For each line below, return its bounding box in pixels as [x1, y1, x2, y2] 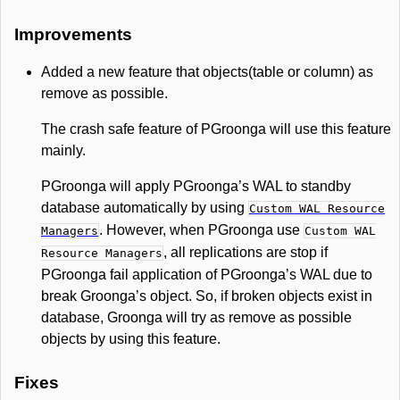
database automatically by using [41, 200, 248, 215]
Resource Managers [41, 246, 162, 260]
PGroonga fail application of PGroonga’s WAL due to [41, 267, 372, 282]
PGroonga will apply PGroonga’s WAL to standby [41, 179, 351, 194]
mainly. [41, 143, 86, 158]
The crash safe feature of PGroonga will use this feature [41, 121, 391, 137]
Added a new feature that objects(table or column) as [41, 64, 373, 79]
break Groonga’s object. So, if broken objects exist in [41, 288, 372, 304]
